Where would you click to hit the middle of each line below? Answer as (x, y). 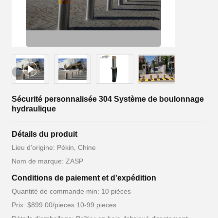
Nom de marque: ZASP (47, 161)
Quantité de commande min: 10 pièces (71, 191)
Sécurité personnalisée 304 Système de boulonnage (108, 99)
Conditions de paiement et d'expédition (84, 178)
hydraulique (34, 109)
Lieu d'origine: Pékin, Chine (54, 147)
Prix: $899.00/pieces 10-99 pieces (64, 205)
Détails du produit (45, 134)
